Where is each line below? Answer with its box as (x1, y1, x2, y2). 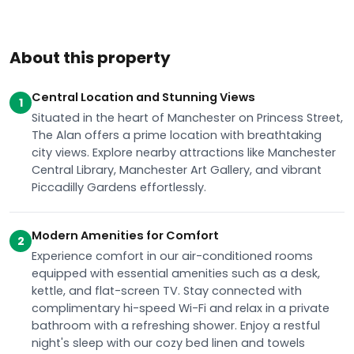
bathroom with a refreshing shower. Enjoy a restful (32, 318, 320, 333)
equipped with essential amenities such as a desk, (32, 265, 320, 281)
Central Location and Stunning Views (32, 89, 255, 105)
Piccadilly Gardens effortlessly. (32, 179, 206, 195)
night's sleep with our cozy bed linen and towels (32, 335, 305, 351)
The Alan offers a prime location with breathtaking (32, 127, 322, 143)
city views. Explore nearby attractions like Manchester (32, 145, 336, 160)
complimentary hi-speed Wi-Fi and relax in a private (32, 300, 330, 316)
